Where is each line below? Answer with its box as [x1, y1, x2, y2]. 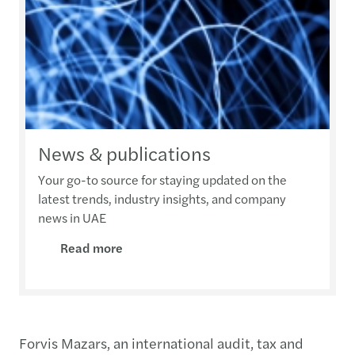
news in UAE [38, 208, 106, 227]
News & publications [38, 139, 211, 167]
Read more [60, 239, 123, 258]
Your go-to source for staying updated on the [38, 170, 287, 189]
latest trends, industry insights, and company [38, 189, 286, 208]
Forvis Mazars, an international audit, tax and [19, 333, 303, 353]
